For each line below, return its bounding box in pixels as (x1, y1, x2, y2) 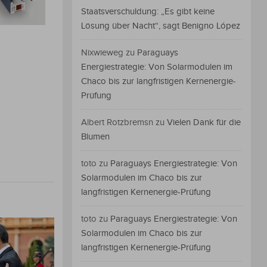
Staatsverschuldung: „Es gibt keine (81, 7, 215, 17)
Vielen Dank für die (167, 117, 241, 128)
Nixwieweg (81, 48, 123, 58)
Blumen (81, 132, 110, 142)
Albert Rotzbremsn (81, 117, 153, 128)
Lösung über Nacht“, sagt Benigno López (81, 21, 240, 32)
